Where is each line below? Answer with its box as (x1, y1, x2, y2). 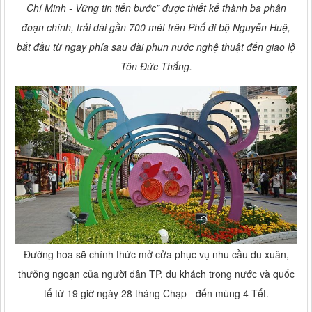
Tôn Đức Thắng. (120, 58, 192, 73)
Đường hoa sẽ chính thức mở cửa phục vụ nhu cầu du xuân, (23, 247, 289, 261)
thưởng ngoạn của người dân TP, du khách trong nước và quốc (17, 266, 295, 281)
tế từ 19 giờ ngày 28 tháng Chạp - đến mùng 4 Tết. (43, 286, 269, 300)
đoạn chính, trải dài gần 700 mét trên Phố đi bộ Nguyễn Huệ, (22, 19, 290, 34)
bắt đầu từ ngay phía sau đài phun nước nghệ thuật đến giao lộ (17, 39, 295, 54)
